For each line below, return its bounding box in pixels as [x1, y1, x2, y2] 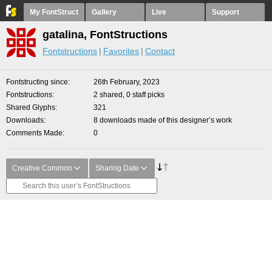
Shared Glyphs [6, 103, 55, 112]
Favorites [103, 46, 139, 56]
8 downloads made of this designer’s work [93, 116, 232, 124]
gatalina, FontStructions [42, 29, 168, 41]
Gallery [92, 8, 117, 16]
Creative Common [12, 164, 72, 172]
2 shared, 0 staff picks [93, 90, 165, 99]
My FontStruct [30, 8, 78, 16]
